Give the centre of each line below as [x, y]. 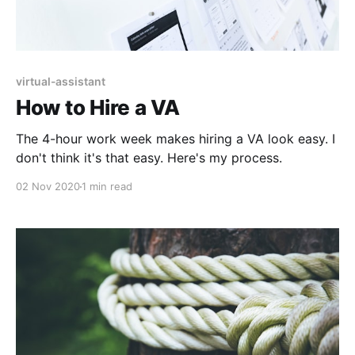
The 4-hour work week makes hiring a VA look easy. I [174, 139]
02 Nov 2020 [48, 187]
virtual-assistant [61, 82]
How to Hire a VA [98, 108]
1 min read [107, 187]
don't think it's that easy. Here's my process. [225, 158]
